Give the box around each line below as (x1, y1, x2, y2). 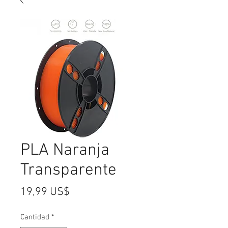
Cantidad (20, 212, 49, 222)
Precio (69, 184, 99, 198)
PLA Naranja (20, 140, 109, 161)
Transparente (20, 160, 117, 181)
